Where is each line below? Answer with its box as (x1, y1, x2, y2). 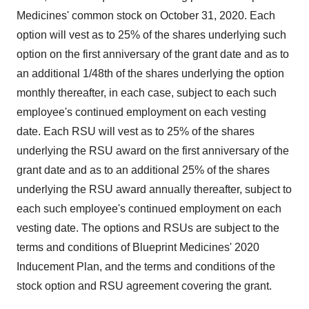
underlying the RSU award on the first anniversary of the (17, 145, 289, 157)
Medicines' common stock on (17, 10, 160, 21)
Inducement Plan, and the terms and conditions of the (17, 261, 275, 272)
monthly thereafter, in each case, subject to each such (17, 87, 277, 99)
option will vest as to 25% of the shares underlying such (17, 29, 286, 41)
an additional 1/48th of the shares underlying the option (17, 68, 284, 79)
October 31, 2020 (160, 10, 244, 21)
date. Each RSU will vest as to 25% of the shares (17, 126, 255, 137)
